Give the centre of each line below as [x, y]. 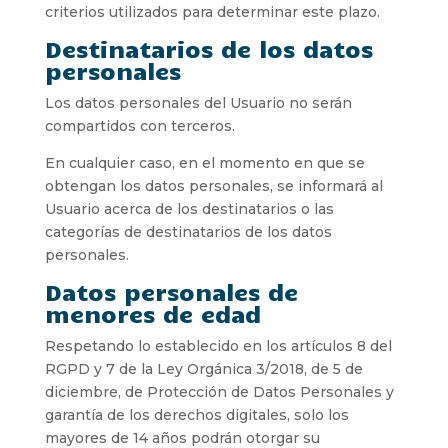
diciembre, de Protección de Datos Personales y [219, 391]
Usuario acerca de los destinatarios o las [189, 208]
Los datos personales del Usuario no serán [198, 102]
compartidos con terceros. [139, 125]
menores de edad [152, 313]
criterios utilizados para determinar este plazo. [212, 11]
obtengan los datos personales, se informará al [213, 185]
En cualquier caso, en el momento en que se [204, 162]
